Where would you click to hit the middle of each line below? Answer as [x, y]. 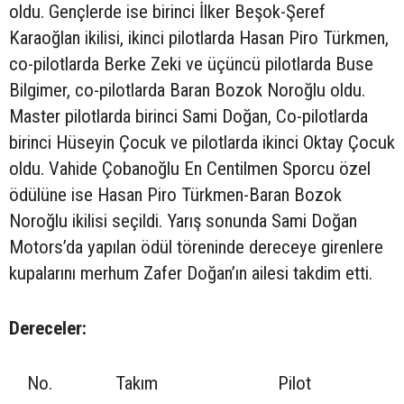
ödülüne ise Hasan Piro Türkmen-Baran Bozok [175, 194]
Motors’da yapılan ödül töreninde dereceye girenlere [196, 247]
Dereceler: [48, 328]
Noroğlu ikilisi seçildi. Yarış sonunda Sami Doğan [183, 220]
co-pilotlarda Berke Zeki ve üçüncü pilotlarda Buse [191, 64]
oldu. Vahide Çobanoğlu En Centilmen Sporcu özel [190, 168]
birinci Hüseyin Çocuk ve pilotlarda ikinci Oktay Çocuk [202, 142]
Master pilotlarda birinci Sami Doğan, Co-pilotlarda [188, 116]
